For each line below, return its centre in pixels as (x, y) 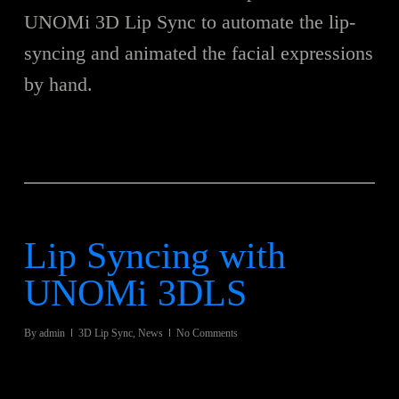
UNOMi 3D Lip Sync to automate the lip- (189, 21)
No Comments (207, 333)
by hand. (58, 84)
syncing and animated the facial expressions (198, 53)
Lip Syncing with (155, 255)
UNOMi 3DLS (135, 293)
